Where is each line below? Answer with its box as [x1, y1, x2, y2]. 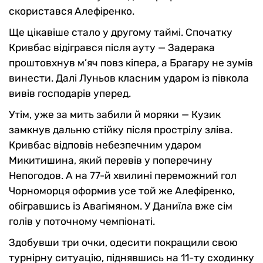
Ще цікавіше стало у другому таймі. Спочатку [9, 26, 232, 38]
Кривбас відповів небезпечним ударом [9, 139, 201, 151]
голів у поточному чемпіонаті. [9, 215, 155, 227]
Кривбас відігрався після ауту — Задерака [9, 41, 215, 53]
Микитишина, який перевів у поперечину [9, 154, 213, 166]
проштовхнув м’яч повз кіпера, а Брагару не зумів [9, 56, 253, 69]
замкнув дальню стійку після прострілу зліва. [9, 123, 232, 136]
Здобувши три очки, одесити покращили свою [9, 236, 238, 248]
